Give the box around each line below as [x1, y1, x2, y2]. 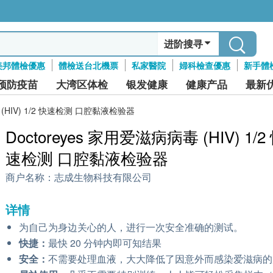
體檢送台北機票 [58, 59, 118, 71]
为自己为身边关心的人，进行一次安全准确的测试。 [19, 220, 243, 234]
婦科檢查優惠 [179, 59, 230, 71]
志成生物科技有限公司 [54, 172, 152, 183]
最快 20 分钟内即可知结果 [48, 236, 161, 250]
